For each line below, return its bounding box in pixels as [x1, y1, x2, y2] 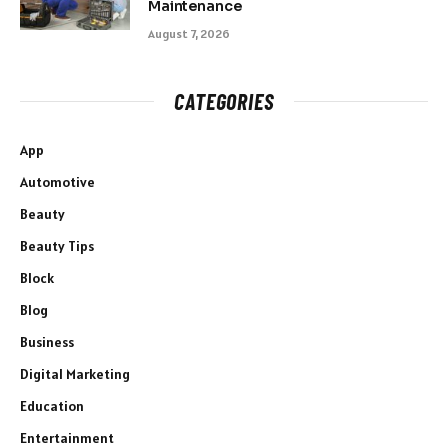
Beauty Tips [20, 236, 94, 255]
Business [20, 332, 74, 351]
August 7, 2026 [148, 25, 230, 41]
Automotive [20, 172, 95, 191]
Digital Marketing [20, 364, 130, 383]
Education [20, 396, 84, 415]
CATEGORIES [174, 87, 274, 114]
